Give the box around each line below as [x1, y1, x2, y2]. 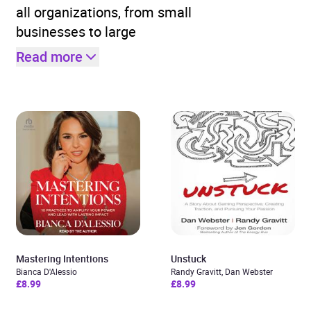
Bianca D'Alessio [16, 266, 77, 277]
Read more [16, 47, 83, 66]
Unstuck [171, 252, 206, 265]
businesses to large [16, 22, 136, 41]
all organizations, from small [16, 3, 192, 22]
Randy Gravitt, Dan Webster [171, 266, 273, 277]
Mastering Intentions [16, 252, 108, 265]
